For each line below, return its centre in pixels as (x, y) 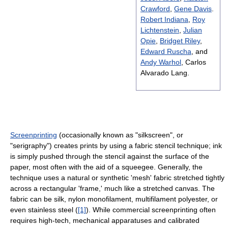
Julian (192, 30)
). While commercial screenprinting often (151, 210)
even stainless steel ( (44, 210)
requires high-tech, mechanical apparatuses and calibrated (105, 221)
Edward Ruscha (166, 52)
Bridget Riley (180, 41)
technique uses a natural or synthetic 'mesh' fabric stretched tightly (117, 178)
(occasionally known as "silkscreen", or (120, 135)
